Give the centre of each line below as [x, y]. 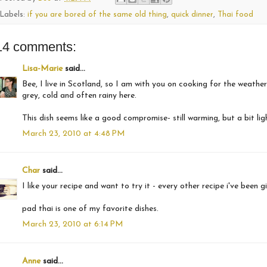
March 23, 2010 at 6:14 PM [73, 225]
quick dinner [192, 15]
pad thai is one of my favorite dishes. [90, 209]
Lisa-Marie [42, 69]
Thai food [235, 15]
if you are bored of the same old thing [97, 15]
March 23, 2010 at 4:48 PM [74, 134]
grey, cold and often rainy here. [79, 96]
